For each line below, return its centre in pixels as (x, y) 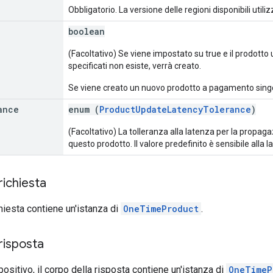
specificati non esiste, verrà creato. (135, 66)
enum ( (84, 109)
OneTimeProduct (161, 208)
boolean (87, 31)
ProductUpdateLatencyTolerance (175, 109)
